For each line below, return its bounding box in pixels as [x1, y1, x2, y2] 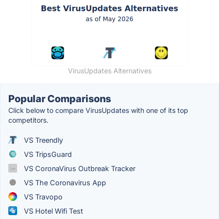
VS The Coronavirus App [22, 178, 106, 187]
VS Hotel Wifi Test [22, 206, 83, 215]
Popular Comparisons [8, 92, 111, 105]
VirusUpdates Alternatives [67, 66, 152, 75]
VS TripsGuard [22, 150, 72, 158]
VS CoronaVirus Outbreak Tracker [22, 164, 135, 173]
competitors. [8, 115, 48, 124]
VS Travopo [22, 192, 63, 201]
